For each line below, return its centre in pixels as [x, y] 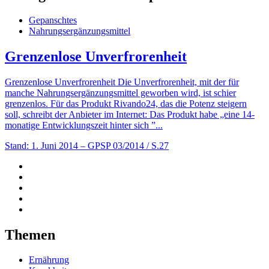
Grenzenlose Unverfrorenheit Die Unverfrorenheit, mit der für [122, 82]
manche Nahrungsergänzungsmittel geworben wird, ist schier [120, 92]
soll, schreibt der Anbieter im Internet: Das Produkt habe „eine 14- [130, 114]
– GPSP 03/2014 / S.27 [125, 145]
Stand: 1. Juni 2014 [41, 145]
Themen [30, 234]
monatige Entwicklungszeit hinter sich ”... [84, 125]
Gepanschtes [53, 20]
